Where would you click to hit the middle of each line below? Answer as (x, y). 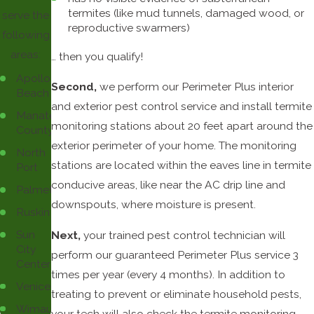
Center (34, 264)
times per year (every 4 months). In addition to (169, 274)
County (35, 130)
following (26, 35)
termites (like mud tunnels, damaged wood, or (186, 13)
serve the (26, 15)
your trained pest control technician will (183, 235)
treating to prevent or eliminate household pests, (177, 294)
